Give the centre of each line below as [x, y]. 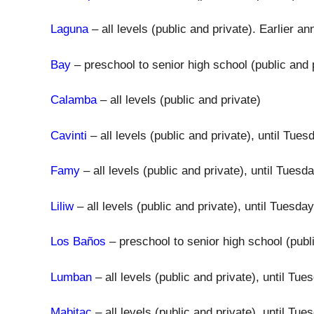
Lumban [71, 277]
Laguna [69, 29]
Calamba [74, 100]
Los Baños [78, 241]
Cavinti [69, 135]
